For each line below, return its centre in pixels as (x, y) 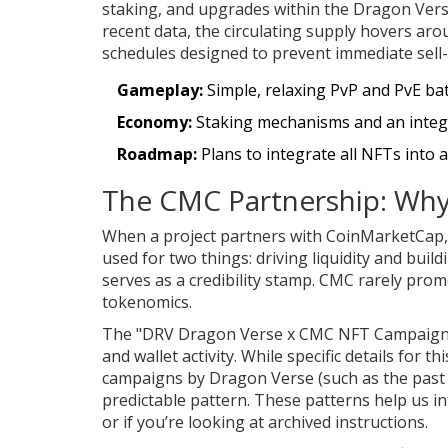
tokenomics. (147, 301)
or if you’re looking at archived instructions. (265, 421)
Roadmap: (157, 153)
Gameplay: (160, 89)
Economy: (154, 121)
